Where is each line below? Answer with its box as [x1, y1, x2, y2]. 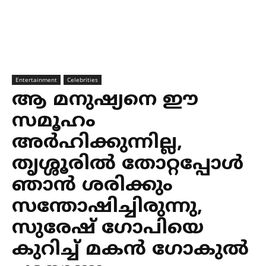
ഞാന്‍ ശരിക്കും [12, 174, 173, 198]
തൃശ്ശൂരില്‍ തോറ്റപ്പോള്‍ [12, 153, 243, 176]
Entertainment [15, 75, 57, 84]
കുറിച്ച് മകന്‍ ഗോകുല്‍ [12, 238, 249, 262]
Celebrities [67, 75, 98, 84]
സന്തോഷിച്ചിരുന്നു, [12, 195, 202, 219]
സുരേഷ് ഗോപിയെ [12, 217, 204, 240]
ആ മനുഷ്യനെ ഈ [12, 88, 198, 112]
